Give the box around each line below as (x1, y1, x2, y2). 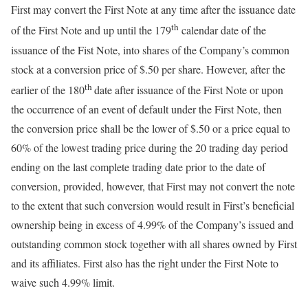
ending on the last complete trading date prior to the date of (11, 159, 265, 174)
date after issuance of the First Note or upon (94, 82, 283, 97)
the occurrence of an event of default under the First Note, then (11, 101, 282, 116)
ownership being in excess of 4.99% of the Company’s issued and (11, 217, 294, 232)
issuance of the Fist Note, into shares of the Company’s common (11, 42, 289, 57)
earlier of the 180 (11, 82, 85, 97)
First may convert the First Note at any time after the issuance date (11, 2, 296, 17)
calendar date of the (179, 23, 266, 38)
